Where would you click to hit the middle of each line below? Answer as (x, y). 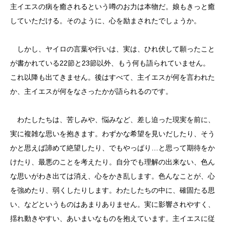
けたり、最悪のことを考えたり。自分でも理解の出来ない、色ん (112, 162)
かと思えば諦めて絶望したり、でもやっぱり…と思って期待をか (112, 148)
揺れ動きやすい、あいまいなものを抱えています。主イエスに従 (112, 218)
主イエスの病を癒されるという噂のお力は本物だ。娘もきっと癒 (112, 7)
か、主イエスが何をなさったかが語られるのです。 (91, 91)
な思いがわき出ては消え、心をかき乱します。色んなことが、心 (112, 176)
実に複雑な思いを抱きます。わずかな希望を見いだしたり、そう (112, 134)
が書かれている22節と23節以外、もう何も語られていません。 (110, 63)
